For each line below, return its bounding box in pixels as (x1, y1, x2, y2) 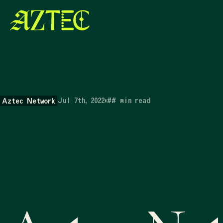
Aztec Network (2, 97, 55, 106)
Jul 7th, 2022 (57, 96, 105, 105)
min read (120, 96, 150, 105)
